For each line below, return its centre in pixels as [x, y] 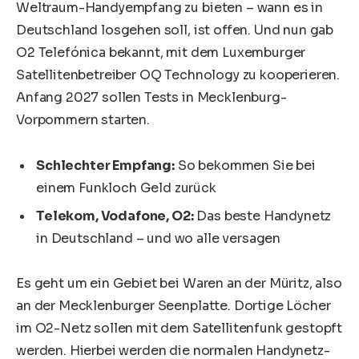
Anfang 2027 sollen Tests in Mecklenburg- [151, 98]
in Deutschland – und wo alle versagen [159, 238]
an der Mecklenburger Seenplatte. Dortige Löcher [173, 305]
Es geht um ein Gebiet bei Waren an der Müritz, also [179, 283]
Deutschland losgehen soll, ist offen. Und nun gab [175, 30]
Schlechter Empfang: [105, 165]
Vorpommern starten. [83, 120]
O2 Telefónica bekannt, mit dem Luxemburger [161, 53]
